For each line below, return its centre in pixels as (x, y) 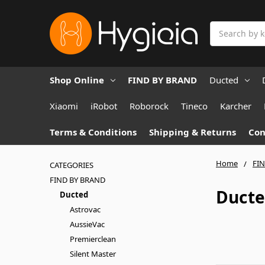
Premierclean (93, 239)
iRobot (104, 106)
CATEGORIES (72, 165)
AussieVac (87, 224)
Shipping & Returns (193, 132)
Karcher (236, 106)
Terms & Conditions (93, 132)
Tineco (194, 106)
